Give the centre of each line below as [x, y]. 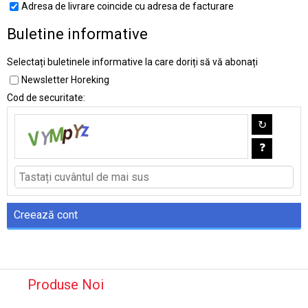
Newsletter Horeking [65, 80]
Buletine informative [77, 34]
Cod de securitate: [46, 98]
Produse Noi [66, 285]
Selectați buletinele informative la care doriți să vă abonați [132, 62]
